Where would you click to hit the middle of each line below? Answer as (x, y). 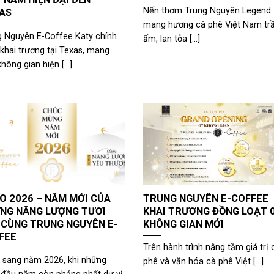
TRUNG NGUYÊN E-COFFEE (206, 198)
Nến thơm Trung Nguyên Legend (207, 10)
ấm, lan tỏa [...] (171, 39)
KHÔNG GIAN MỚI (183, 224)
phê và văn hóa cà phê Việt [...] (203, 262)
